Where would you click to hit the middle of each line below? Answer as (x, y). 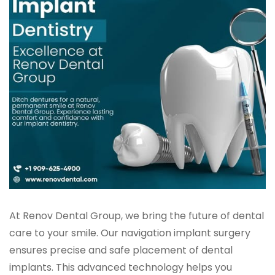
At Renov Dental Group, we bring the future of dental (137, 216)
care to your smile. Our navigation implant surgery (130, 233)
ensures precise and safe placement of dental (121, 250)
